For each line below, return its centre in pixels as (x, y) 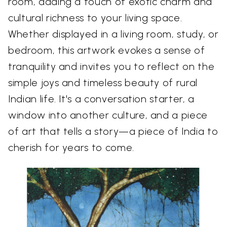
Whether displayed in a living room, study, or (113, 34)
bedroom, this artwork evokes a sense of (107, 50)
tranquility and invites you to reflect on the (111, 67)
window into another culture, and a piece (108, 115)
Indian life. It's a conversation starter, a (101, 99)
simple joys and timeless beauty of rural (103, 83)
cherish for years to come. (71, 148)
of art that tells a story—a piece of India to (113, 131)
